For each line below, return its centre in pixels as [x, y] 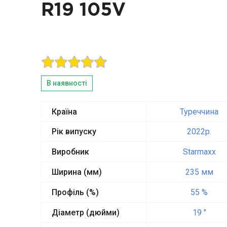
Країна [64, 112]
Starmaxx [199, 152]
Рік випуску [74, 131]
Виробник [70, 152]
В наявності [67, 83]
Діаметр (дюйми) [85, 213]
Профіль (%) [75, 192]
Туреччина [199, 112]
